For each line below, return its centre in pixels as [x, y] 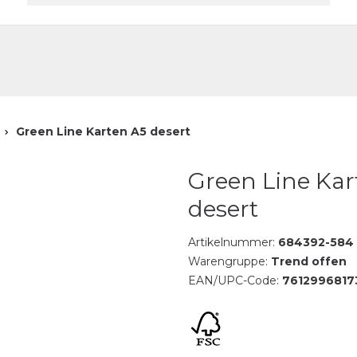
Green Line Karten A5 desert [103, 131]
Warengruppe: [229, 261]
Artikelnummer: [233, 242]
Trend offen [308, 261]
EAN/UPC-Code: [235, 280]
